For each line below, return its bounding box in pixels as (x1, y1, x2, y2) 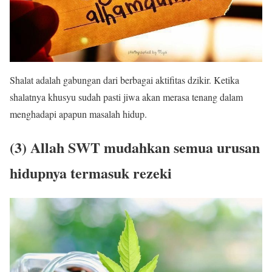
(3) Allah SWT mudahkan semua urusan (10, 137, 260, 158)
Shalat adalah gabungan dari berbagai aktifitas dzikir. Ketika (10, 73, 239, 87)
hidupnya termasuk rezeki (10, 162, 172, 184)
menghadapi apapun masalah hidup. (10, 107, 147, 121)
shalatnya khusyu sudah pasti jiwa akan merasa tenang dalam (10, 90, 243, 104)
